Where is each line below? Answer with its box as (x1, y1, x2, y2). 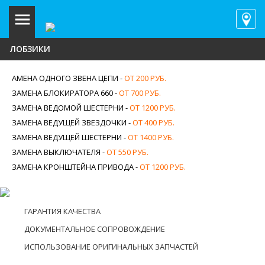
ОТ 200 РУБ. (124, 73, 166, 83)
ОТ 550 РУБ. (106, 147, 148, 157)
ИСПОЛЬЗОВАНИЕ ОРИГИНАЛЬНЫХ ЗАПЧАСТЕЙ (24, 241, 198, 252)
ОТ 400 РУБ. (132, 117, 174, 128)
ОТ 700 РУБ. (119, 88, 161, 98)
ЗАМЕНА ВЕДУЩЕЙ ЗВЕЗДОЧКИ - (12, 117, 132, 128)
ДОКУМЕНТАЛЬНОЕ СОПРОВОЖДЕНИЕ (24, 224, 165, 234)
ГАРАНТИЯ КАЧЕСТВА (24, 206, 101, 216)
